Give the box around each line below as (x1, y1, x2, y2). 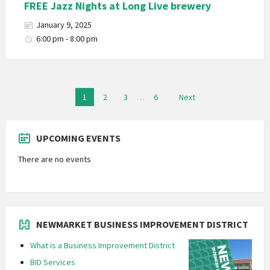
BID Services (30, 257, 75, 268)
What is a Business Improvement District (30, 240, 175, 251)
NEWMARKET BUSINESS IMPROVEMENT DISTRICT (36, 218, 248, 230)
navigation (5, 95, 45, 104)
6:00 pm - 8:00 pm (36, 33, 98, 44)
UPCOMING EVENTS (36, 132, 121, 144)
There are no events (18, 154, 91, 165)
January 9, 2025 (36, 19, 92, 30)
